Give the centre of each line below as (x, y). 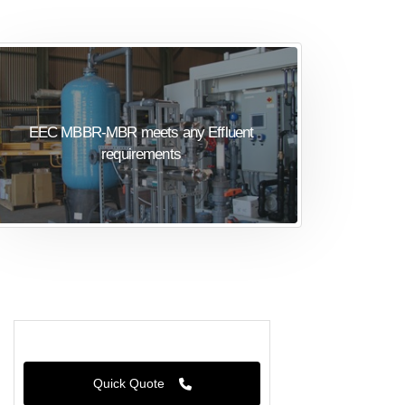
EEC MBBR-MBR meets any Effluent (141, 132)
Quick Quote (130, 383)
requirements (141, 154)
